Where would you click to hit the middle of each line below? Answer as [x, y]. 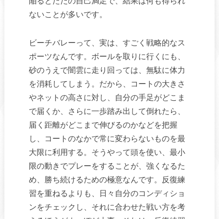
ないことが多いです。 [68, 14]
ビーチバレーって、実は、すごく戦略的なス [107, 43]
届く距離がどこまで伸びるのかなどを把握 [103, 125]
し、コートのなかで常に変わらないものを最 [107, 138]
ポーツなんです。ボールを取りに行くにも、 [107, 56]
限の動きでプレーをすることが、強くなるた [107, 166]
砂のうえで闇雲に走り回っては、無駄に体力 [107, 70]
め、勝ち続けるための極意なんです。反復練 [107, 179]
